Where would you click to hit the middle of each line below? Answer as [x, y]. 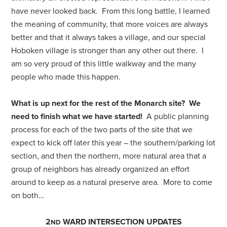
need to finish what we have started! [77, 117]
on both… [28, 196]
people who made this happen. [67, 77]
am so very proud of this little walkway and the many [104, 64]
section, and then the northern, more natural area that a [109, 156]
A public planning [176, 117]
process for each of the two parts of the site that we [102, 130]
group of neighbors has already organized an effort [101, 169]
